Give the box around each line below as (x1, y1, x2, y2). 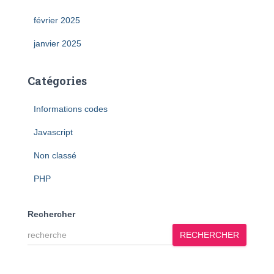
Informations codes (34, 104, 108, 114)
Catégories (28, 73, 87, 88)
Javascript (34, 127, 73, 137)
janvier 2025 (34, 39, 81, 48)
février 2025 (34, 15, 80, 25)
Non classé (34, 150, 76, 160)
